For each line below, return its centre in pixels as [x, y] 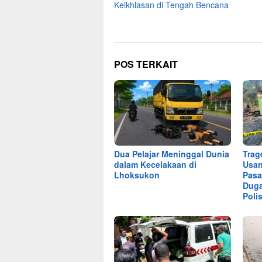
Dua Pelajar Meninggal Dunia [172, 154]
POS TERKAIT [146, 64]
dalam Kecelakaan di [155, 164]
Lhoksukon [137, 175]
